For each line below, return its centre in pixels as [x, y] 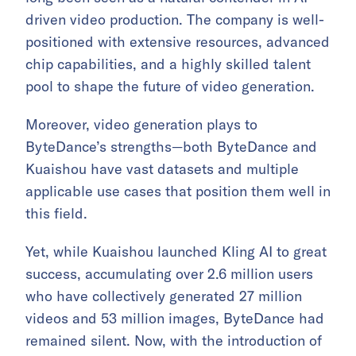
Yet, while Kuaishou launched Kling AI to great [176, 251]
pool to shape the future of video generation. [170, 86]
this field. [56, 213]
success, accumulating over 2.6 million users [169, 273]
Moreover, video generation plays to [141, 124]
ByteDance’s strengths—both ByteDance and [171, 146]
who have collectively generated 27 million [164, 296]
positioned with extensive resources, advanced [178, 41]
